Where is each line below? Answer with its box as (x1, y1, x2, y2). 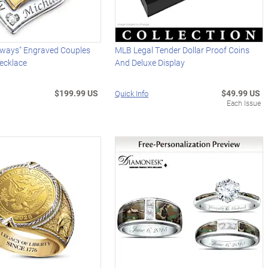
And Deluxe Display (115, 56, 185, 68)
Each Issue (226, 98, 261, 108)
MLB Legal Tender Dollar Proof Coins (115, 44, 250, 56)
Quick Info (115, 87, 149, 99)
